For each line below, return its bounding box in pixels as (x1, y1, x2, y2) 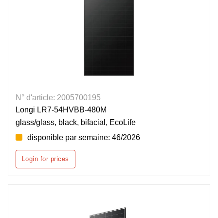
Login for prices (22, 155, 69, 163)
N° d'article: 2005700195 (16, 93, 101, 102)
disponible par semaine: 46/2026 (27, 133, 140, 142)
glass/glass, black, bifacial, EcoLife (16, 118, 136, 127)
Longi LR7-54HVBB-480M (16, 105, 107, 114)
